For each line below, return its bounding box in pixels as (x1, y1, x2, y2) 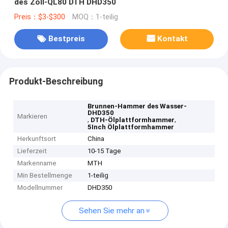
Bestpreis (48, 34, 85, 44)
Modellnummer (17, 184, 63, 192)
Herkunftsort (17, 135, 56, 143)
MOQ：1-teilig (72, 12, 118, 21)
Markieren (17, 112, 48, 121)
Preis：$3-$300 (14, 12, 65, 21)
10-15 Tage (88, 147, 122, 155)
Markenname (17, 159, 57, 167)
